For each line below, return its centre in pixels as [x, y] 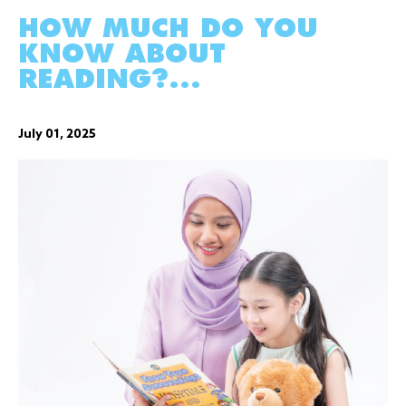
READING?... [110, 80]
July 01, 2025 [57, 135]
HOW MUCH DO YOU [168, 29]
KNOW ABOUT [122, 55]
